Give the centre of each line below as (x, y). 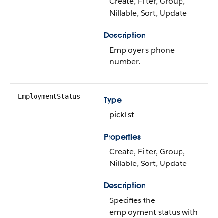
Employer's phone (142, 50)
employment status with (154, 212)
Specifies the (132, 200)
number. (125, 62)
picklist (122, 115)
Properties (122, 137)
